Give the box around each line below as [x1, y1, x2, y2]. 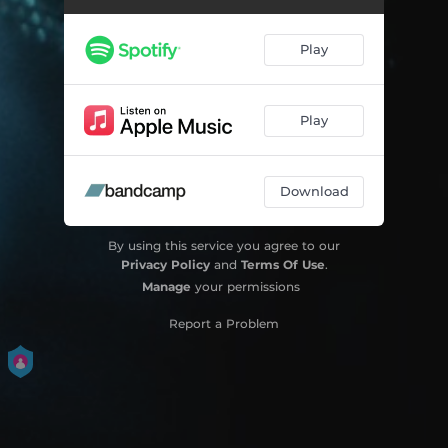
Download [279, 183, 349, 199]
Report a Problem [169, 315, 279, 331]
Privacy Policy [120, 256, 210, 272]
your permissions [191, 278, 300, 294]
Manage [142, 278, 191, 294]
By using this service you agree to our [108, 237, 340, 253]
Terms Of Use [240, 256, 325, 272]
